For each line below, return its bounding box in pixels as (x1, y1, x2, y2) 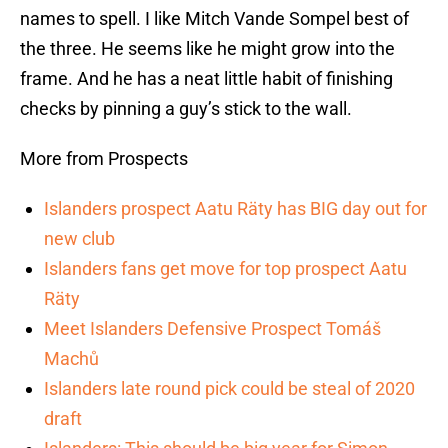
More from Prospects (20, 148, 188, 170)
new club (44, 228, 115, 250)
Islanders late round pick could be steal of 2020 (44, 378, 415, 400)
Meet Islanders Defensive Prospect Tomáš (44, 318, 381, 340)
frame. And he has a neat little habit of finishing (20, 68, 393, 90)
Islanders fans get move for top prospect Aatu (44, 258, 407, 280)
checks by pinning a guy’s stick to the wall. (20, 98, 352, 120)
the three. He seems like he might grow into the (20, 38, 395, 60)
